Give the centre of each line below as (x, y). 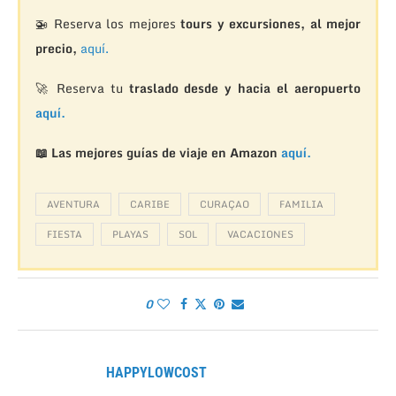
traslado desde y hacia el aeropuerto (245, 88)
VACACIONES (260, 234)
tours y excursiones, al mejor (271, 23)
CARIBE (149, 204)
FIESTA (64, 234)
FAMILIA (301, 204)
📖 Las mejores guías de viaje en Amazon (158, 152)
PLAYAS (130, 234)
